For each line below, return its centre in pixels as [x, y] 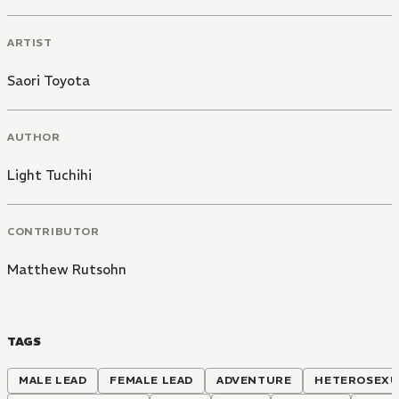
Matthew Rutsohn [67, 269]
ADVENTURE [254, 380]
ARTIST [30, 42]
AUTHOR [34, 136]
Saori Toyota [49, 81]
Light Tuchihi [49, 175]
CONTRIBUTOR [53, 231]
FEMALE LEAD [152, 380]
